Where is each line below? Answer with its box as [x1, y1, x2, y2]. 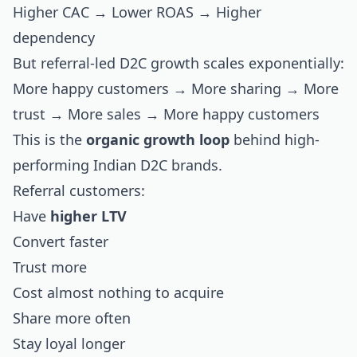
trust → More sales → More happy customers [13, 104, 320, 124]
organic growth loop [86, 130, 229, 149]
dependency [13, 28, 95, 47]
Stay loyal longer [13, 334, 125, 353]
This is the [13, 130, 86, 149]
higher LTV [50, 206, 127, 226]
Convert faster [13, 232, 108, 251]
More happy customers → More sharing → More [13, 79, 339, 98]
